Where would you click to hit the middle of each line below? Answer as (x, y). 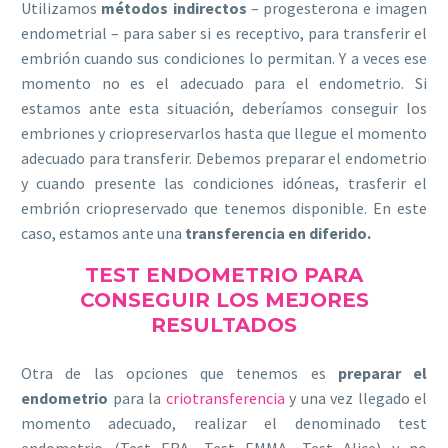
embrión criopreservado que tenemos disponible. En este (224, 207)
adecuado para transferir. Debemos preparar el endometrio (224, 157)
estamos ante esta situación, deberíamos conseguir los (224, 107)
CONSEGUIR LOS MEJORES (224, 300)
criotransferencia (225, 397)
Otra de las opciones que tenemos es (179, 372)
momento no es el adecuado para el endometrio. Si (224, 82)
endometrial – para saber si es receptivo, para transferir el (224, 32)
